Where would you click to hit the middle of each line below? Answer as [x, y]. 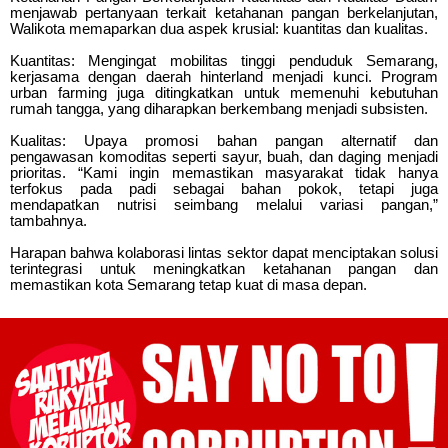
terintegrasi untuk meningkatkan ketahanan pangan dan [224, 268]
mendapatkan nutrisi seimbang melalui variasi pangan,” [224, 204]
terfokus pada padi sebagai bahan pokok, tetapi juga [224, 188]
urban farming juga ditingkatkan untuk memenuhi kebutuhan [224, 92]
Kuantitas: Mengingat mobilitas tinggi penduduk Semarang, [224, 60]
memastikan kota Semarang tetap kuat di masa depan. [188, 284]
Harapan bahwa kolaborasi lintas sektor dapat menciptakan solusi [224, 252]
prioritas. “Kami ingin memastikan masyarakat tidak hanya [224, 172]
